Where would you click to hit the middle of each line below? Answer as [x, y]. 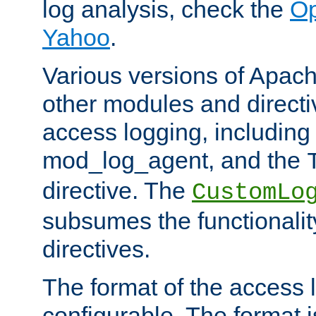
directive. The [117, 191]
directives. [96, 249]
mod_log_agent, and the [175, 160]
